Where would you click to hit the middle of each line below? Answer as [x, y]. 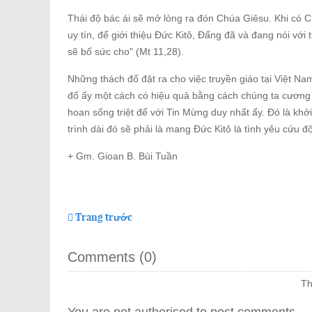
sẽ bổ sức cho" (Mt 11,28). [126, 51]
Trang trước [104, 217]
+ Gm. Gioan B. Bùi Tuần [123, 156]
